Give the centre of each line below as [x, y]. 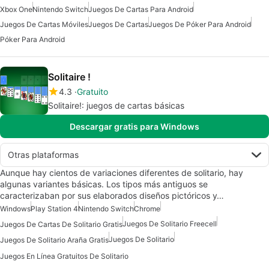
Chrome [147, 209]
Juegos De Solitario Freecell [170, 224]
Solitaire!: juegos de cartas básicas [116, 105]
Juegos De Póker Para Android [200, 24]
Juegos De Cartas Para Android [141, 9]
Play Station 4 [54, 209]
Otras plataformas [43, 155]
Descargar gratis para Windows [134, 126]
